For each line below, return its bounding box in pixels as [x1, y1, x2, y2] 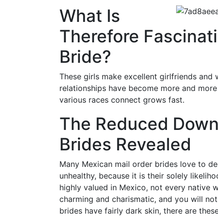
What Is [59, 5, 120, 26]
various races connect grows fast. [59, 94, 184, 105]
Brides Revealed [59, 133, 191, 154]
